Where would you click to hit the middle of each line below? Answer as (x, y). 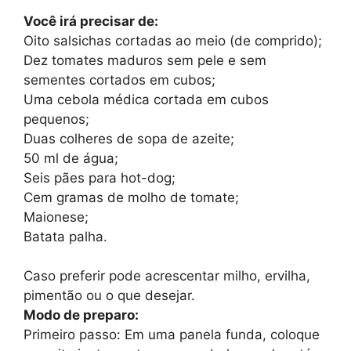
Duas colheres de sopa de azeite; (129, 138)
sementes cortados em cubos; (119, 80)
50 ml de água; (71, 158)
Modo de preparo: (81, 315)
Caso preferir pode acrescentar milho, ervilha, (167, 276)
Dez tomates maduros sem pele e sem (145, 60)
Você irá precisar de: (91, 21)
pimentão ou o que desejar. (109, 295)
